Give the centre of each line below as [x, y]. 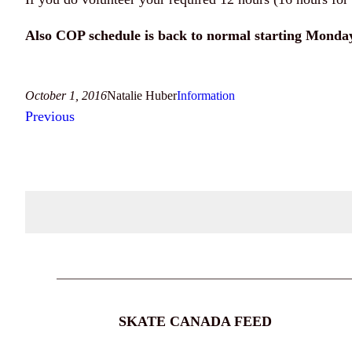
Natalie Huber [142, 96]
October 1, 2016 [66, 96]
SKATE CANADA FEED [195, 322]
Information [206, 96]
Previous [50, 117]
